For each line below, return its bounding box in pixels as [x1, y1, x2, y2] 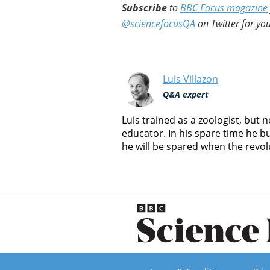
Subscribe [122, 1, 167, 14]
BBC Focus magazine [180, 1, 268, 14]
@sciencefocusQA [122, 17, 195, 30]
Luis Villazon [163, 72, 218, 86]
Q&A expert [163, 89, 209, 101]
